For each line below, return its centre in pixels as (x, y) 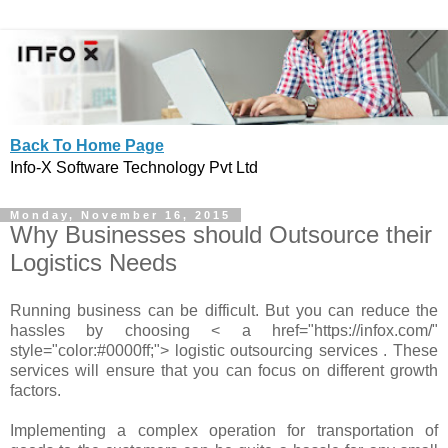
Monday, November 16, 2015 (120, 215)
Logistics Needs (93, 263)
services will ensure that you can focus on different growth (224, 370)
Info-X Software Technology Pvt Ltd (134, 168)
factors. (35, 390)
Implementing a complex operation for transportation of (224, 430)
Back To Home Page (87, 146)
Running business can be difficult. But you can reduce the (224, 310)
